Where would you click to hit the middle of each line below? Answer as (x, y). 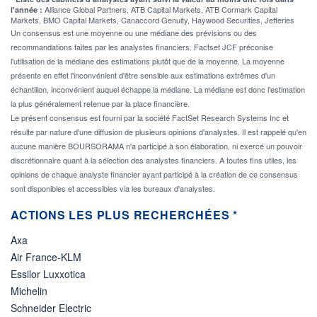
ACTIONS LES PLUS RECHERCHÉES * (124, 214)
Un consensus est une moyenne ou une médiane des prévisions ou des (134, 32)
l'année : (28, 9)
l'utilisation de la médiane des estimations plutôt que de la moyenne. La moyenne (148, 60)
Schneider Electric (51, 307)
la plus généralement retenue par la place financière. (100, 103)
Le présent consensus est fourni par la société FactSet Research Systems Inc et (150, 117)
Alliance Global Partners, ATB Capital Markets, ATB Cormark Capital (161, 9)
